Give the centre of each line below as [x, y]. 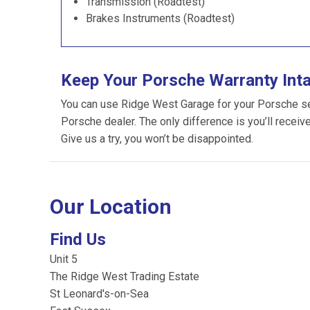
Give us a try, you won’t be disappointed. [157, 139]
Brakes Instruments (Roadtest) [160, 18]
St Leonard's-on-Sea [99, 294]
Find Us [78, 239]
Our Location [111, 207]
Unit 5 [64, 259]
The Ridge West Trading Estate [125, 276]
